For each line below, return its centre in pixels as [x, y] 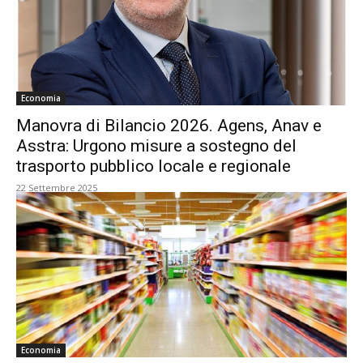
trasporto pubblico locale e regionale [154, 166]
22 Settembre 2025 [57, 188]
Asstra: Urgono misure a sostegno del [156, 146]
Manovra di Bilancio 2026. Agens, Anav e [169, 126]
